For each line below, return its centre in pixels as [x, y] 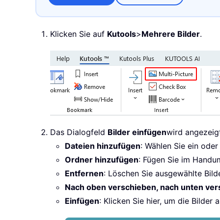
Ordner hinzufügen [102, 160]
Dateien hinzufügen [103, 146]
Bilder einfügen [137, 132]
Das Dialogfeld [79, 132]
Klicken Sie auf [79, 34]
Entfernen [84, 174]
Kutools [122, 34]
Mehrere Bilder [171, 34]
